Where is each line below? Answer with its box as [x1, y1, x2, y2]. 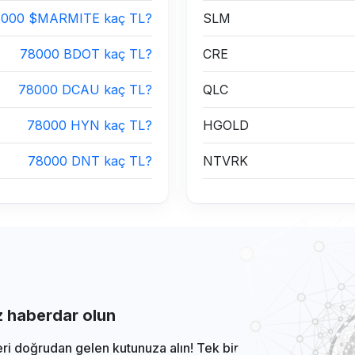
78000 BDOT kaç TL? [20, 46, 152, 62]
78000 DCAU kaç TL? [18, 82, 152, 97]
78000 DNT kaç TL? [28, 153, 152, 169]
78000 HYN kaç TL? [27, 117, 152, 133]
